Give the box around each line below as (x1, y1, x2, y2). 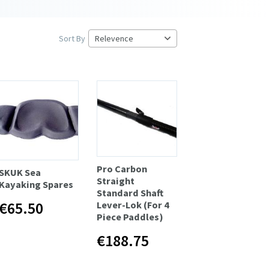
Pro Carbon (97, 162, 148, 175)
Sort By (59, 32, 85, 44)
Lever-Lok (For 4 (97, 198, 170, 211)
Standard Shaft (97, 186, 164, 199)
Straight (97, 174, 135, 187)
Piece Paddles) (97, 210, 164, 223)
